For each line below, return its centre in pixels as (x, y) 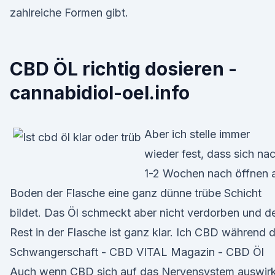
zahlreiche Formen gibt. (69, 13)
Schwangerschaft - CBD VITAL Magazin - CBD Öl (137, 252)
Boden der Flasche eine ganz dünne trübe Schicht (136, 193)
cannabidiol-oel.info (100, 93)
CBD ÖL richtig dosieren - (123, 69)
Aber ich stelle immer (197, 134)
